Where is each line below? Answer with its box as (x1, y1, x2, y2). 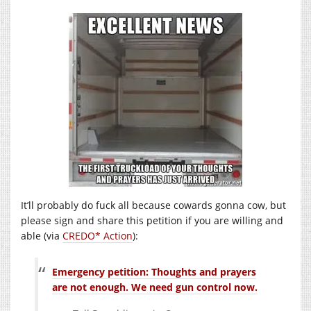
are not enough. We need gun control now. (52, 280, 258, 294)
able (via (21, 229, 62, 243)
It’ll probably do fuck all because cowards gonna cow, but (21, 199, 286, 212)
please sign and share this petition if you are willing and (21, 214, 283, 228)
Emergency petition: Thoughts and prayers (52, 265, 256, 279)
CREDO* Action (62, 229, 133, 243)
